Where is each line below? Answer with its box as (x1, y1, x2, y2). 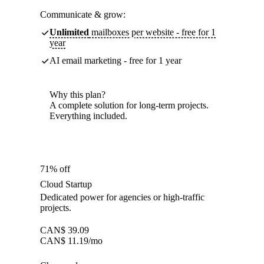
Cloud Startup (40, 179, 92, 190)
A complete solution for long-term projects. (49, 100, 209, 111)
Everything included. (49, 111, 127, 121)
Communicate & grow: (40, 9, 126, 20)
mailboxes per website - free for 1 (89, 27, 216, 38)
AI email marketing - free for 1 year (49, 55, 181, 66)
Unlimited (49, 27, 89, 38)
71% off (40, 164, 70, 174)
